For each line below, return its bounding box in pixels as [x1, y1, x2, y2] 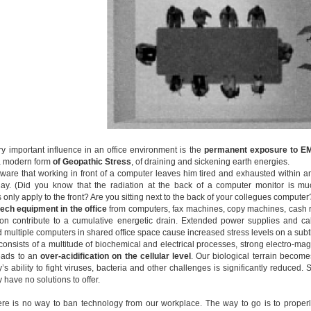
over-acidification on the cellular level [40, 251, 192, 261]
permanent [203, 145, 247, 155]
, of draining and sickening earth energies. [131, 157, 289, 167]
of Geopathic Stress [53, 157, 131, 167]
